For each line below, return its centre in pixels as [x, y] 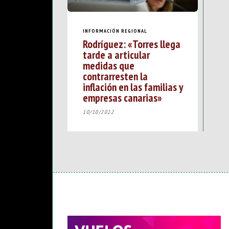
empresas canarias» [122, 98]
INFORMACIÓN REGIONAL [115, 31]
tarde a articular [116, 55]
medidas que [109, 66]
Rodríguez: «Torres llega [132, 44]
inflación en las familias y [133, 87]
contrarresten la [115, 76]
